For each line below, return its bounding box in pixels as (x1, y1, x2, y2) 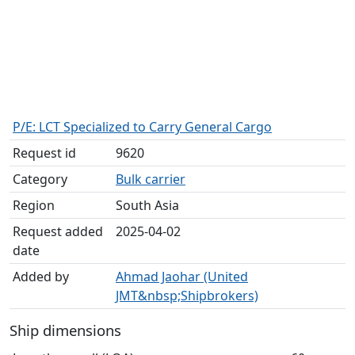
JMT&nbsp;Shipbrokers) (116, 287, 258, 304)
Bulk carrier (116, 170, 185, 188)
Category (13, 170, 67, 188)
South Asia (116, 197, 179, 214)
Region (13, 197, 55, 214)
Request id (13, 144, 76, 162)
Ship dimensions (10, 320, 121, 340)
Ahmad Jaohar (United (116, 268, 248, 285)
